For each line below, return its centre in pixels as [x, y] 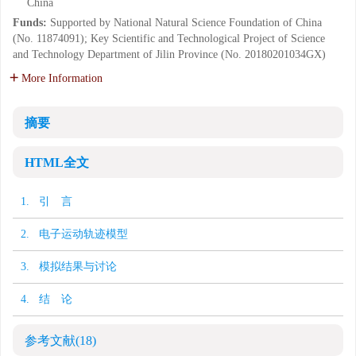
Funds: [31, 23]
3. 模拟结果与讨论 [69, 267]
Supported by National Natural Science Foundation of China [186, 23]
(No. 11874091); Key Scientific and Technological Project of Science [169, 39]
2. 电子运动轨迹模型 [74, 234]
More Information [62, 78]
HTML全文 [57, 163]
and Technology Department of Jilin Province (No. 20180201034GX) [169, 54]
